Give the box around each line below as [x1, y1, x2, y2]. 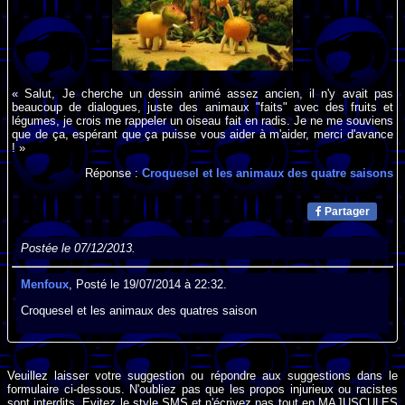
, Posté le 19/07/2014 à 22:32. [69, 278, 228, 292]
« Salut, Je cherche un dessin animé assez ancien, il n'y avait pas [12, 86, 393, 100]
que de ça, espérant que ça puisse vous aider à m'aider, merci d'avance [12, 127, 393, 141]
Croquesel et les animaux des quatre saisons [141, 166, 393, 181]
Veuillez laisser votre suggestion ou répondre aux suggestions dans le [7, 368, 398, 382]
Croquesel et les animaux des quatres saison [21, 303, 258, 317]
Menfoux [21, 278, 70, 292]
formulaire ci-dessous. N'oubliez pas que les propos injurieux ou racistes [7, 381, 398, 396]
